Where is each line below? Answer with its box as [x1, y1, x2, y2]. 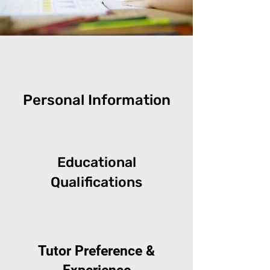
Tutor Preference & [38, 243, 155, 259]
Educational [57, 154, 136, 171]
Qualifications [51, 174, 142, 190]
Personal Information [22, 92, 171, 108]
